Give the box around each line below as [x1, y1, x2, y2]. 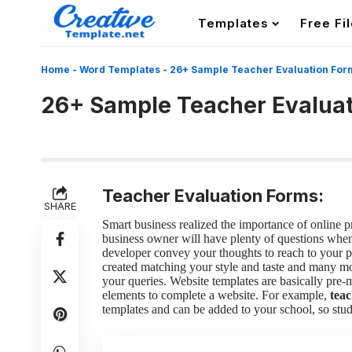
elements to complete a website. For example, [102, 288, 330, 302]
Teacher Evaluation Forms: [102, 185, 324, 206]
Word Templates [79, 64, 160, 75]
